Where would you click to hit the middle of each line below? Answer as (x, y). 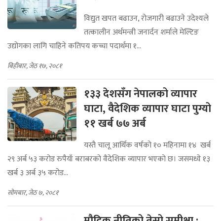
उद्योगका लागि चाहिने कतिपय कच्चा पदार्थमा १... (74, 46)
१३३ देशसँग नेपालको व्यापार (141, 94)
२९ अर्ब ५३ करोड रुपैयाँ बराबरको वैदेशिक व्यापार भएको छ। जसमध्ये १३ (109, 159)
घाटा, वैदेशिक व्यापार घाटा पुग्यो (147, 109)
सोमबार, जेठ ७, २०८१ (33, 193)
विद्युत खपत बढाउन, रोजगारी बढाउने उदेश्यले (146, 18)
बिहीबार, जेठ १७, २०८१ (35, 66)
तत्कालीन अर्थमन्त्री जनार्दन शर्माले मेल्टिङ (141, 32)
